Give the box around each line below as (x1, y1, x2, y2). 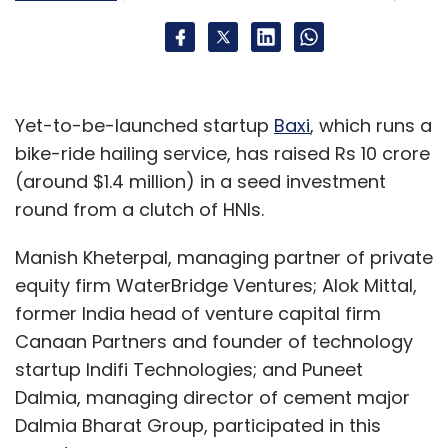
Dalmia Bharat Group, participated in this (15, 412, 381, 438)
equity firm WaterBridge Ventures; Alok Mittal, (15, 272, 417, 298)
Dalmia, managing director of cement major (15, 384, 410, 410)
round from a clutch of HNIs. (15, 196, 264, 222)
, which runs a (310, 112, 432, 138)
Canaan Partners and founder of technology (15, 328, 413, 354)
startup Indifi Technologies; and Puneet (15, 356, 363, 382)
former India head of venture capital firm (15, 300, 381, 326)
